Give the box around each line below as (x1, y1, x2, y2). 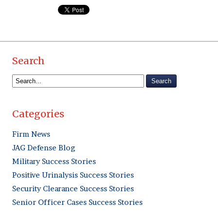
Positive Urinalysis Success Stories (12, 170, 134, 180)
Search (12, 54, 45, 67)
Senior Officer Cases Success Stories (12, 198, 143, 207)
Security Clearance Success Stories (12, 184, 134, 194)
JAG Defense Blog (12, 143, 75, 153)
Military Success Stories (12, 157, 96, 166)
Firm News (12, 129, 50, 139)
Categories (12, 108, 64, 120)
